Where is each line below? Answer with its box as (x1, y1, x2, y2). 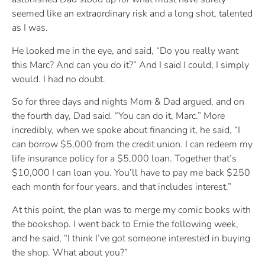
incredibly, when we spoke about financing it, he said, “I (12, 124, 240, 137)
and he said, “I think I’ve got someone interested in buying (12, 231, 250, 245)
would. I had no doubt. (12, 72, 105, 86)
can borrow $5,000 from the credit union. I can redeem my (12, 138, 253, 151)
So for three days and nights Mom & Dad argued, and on (12, 95, 244, 109)
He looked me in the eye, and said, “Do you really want (12, 44, 238, 57)
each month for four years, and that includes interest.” (12, 180, 231, 194)
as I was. (12, 21, 48, 35)
